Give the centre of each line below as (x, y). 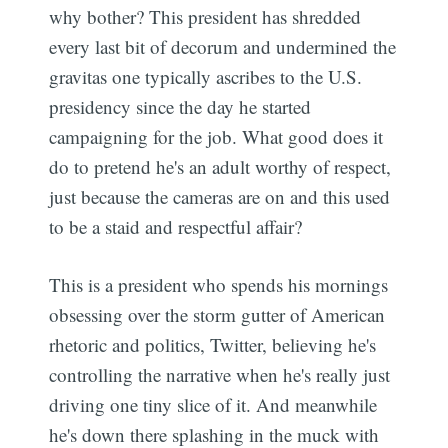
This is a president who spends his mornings (219, 285)
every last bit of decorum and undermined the (223, 46)
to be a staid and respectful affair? (176, 226)
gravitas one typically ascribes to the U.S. (206, 76)
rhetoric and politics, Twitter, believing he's (213, 345)
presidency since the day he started (180, 106)
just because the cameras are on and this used (220, 196)
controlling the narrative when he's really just (220, 375)
